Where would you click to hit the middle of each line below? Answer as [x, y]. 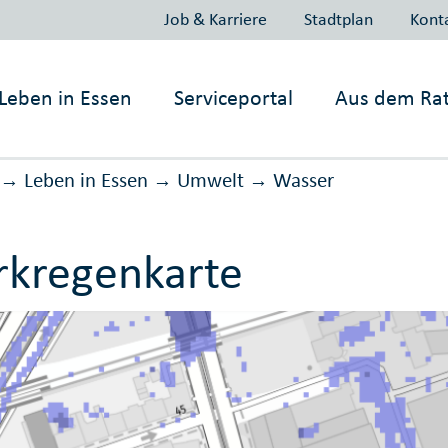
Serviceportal [234, 97]
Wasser [303, 180]
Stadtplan [338, 18]
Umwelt [210, 180]
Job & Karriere [215, 18]
